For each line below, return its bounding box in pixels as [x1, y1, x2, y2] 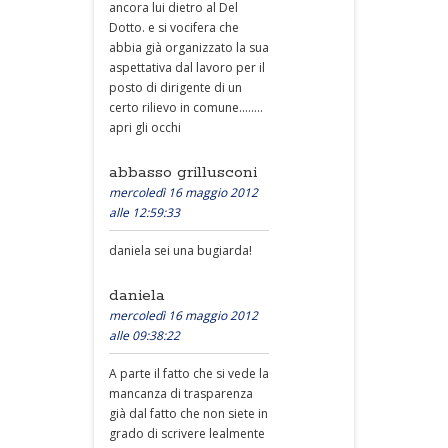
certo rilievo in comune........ [109, 99, 263, 116]
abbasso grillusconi [109, 162, 257, 183]
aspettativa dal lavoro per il [109, 59, 265, 76]
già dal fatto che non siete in [109, 405, 268, 422]
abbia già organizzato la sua [109, 39, 269, 56]
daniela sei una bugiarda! [109, 242, 252, 259]
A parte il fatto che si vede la [109, 365, 269, 382]
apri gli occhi [109, 119, 181, 136]
